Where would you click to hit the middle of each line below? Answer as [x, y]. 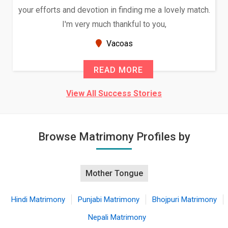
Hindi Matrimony [38, 199]
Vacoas [118, 44]
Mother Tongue [114, 173]
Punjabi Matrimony [108, 199]
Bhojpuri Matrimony [184, 199]
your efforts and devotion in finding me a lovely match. [114, 10]
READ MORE [118, 70]
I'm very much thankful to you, [114, 24]
